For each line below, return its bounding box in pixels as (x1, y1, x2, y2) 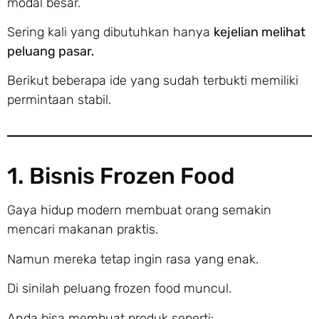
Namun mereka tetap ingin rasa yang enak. (7, 251, 258, 267)
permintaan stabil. (7, 92, 111, 108)
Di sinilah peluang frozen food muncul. (7, 281, 231, 297)
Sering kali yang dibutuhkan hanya (7, 23, 214, 40)
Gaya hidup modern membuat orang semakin (7, 202, 271, 219)
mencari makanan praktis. (7, 221, 158, 238)
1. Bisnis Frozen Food (7, 162, 235, 190)
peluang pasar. (7, 43, 95, 59)
